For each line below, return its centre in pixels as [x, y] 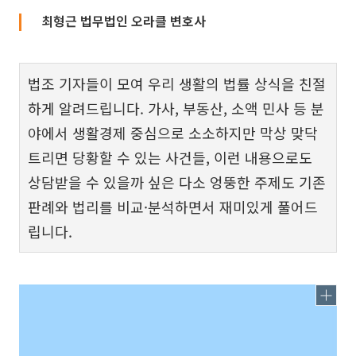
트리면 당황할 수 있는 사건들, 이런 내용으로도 [170, 157]
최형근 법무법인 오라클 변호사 [124, 21]
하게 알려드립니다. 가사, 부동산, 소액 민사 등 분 [176, 108]
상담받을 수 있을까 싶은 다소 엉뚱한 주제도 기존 [177, 182]
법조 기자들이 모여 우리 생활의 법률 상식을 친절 [177, 83]
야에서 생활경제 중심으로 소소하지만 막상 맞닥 [173, 133]
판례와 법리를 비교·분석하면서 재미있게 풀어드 [173, 207]
